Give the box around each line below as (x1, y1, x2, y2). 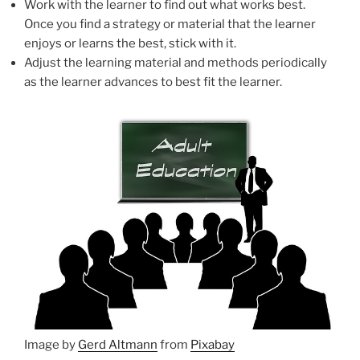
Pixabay (190, 337, 235, 353)
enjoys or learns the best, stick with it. (24, 35, 236, 51)
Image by (24, 337, 78, 353)
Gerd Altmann (78, 337, 157, 353)
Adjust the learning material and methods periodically (24, 55, 327, 70)
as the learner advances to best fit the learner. (24, 74, 282, 89)
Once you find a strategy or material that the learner (24, 16, 316, 31)
